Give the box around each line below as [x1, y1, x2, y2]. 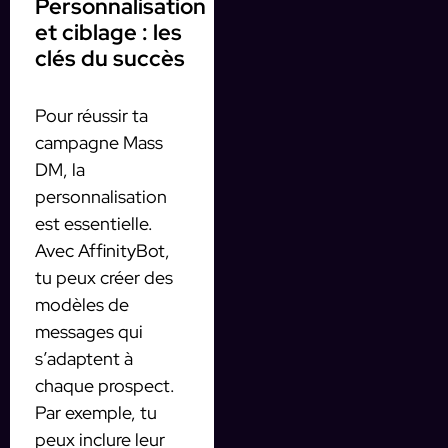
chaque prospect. [35, 373, 175, 397]
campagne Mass [35, 130, 163, 154]
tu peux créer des [35, 265, 173, 289]
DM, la [35, 157, 85, 181]
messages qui [35, 319, 143, 343]
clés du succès [35, 43, 185, 73]
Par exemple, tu [35, 400, 157, 424]
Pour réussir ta [35, 103, 148, 127]
